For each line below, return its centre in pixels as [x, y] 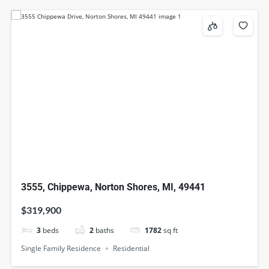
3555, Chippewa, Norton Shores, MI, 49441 [113, 187]
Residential [131, 249]
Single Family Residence [61, 249]
